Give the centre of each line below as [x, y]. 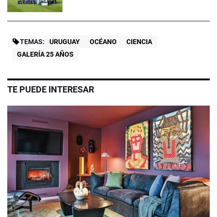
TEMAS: [32, 42]
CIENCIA [139, 42]
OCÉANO [103, 42]
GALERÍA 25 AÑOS [45, 54]
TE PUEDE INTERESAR [51, 90]
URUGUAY [65, 42]
